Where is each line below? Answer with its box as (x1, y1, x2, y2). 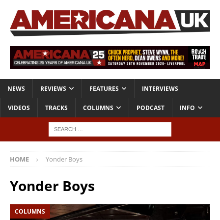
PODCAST (137, 104, 165, 112)
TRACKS (45, 104, 68, 112)
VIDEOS (8, 104, 30, 112)
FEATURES (89, 84, 119, 93)
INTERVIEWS (142, 84, 178, 93)
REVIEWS (40, 84, 66, 93)
